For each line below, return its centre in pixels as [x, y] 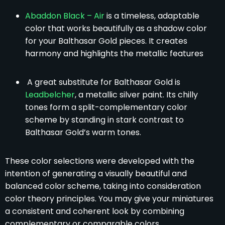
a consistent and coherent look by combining [95, 211]
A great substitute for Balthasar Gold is [103, 82]
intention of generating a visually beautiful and [96, 173]
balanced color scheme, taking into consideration [103, 186]
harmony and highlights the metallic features [114, 53]
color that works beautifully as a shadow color [116, 28]
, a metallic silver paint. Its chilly [136, 94]
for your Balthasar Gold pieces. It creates [106, 41]
